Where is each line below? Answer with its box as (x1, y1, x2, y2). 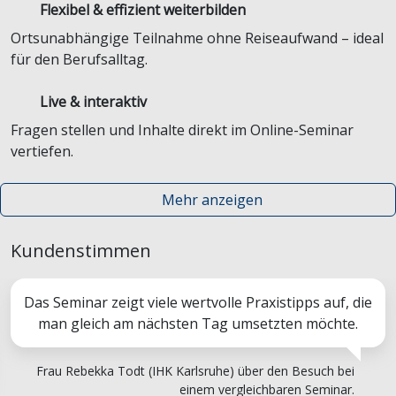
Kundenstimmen (11, 239, 151, 263)
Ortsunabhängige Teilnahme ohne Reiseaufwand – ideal (11, 28, 384, 48)
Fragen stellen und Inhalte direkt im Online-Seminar (11, 120, 354, 140)
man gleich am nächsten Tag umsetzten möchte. (38, 314, 358, 333)
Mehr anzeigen (162, 190, 263, 209)
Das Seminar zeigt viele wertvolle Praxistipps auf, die (24, 293, 372, 312)
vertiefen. (11, 141, 73, 161)
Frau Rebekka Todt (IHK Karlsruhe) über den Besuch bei (36, 362, 355, 379)
